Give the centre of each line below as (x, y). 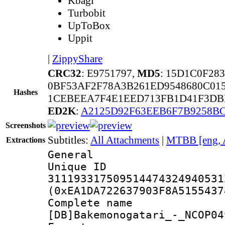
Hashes (26, 92)
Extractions (26, 140)
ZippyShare (77, 59)
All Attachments (125, 140)
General (71, 154)
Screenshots (26, 125)
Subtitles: (69, 140)
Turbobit (87, 13)
